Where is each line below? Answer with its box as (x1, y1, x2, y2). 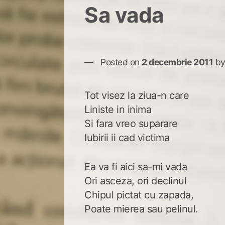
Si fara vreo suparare (84, 117, 178, 130)
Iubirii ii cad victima (84, 131, 170, 144)
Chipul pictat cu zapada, (84, 188, 194, 201)
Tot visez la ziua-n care (84, 89, 189, 101)
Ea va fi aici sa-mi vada (84, 160, 187, 173)
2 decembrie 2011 (142, 56, 213, 67)
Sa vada (84, 2, 164, 28)
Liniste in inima (84, 103, 152, 116)
